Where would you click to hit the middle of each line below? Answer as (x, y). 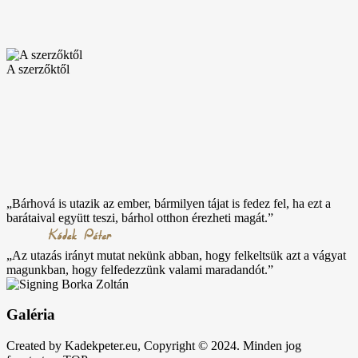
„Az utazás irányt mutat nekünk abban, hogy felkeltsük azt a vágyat (176, 255)
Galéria (31, 315)
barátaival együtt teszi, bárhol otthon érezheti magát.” (140, 217)
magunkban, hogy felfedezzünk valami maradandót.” (140, 269)
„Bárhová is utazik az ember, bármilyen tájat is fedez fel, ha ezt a (169, 203)
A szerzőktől (38, 69)
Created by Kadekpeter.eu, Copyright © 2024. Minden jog (154, 346)
